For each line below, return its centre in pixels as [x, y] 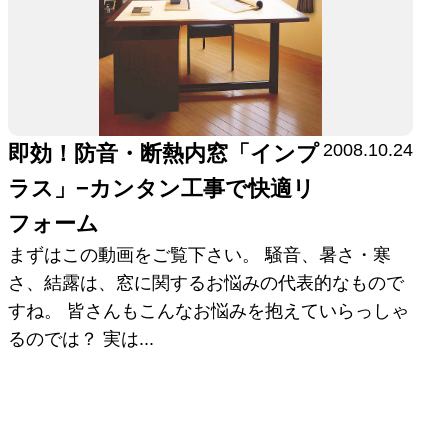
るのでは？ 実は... [81, 338]
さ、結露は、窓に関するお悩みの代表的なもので [206, 282]
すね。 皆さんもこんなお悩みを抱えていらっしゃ [209, 310]
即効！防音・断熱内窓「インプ [164, 153]
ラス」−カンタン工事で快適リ [162, 188]
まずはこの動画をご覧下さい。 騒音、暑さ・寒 [200, 254]
